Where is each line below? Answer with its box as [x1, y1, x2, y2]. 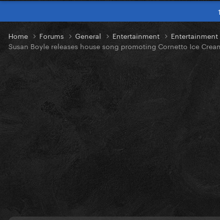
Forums [39, 30, 66, 41]
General [75, 30, 103, 41]
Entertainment [112, 30, 162, 41]
